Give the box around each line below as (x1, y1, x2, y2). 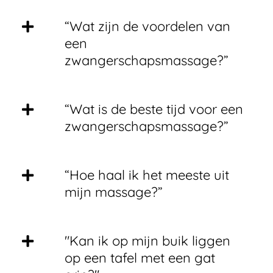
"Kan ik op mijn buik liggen (65, 232, 230, 249)
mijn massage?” (65, 183, 163, 200)
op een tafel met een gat (65, 249, 215, 266)
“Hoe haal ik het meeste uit (65, 166, 229, 183)
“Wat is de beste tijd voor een (65, 101, 243, 118)
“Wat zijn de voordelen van (65, 18, 230, 35)
